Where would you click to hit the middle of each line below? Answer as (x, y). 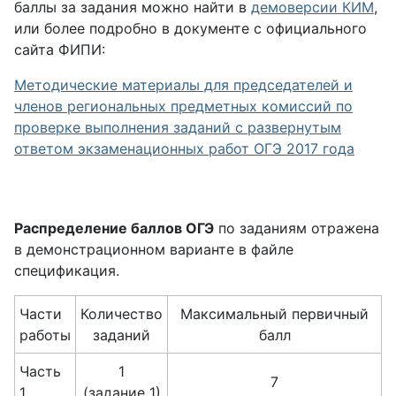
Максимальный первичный (274, 314)
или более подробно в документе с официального (190, 28)
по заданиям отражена (297, 228)
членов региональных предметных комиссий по (183, 106)
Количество (122, 314)
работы (45, 335)
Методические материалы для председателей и (183, 85)
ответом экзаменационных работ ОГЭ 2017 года (184, 148)
